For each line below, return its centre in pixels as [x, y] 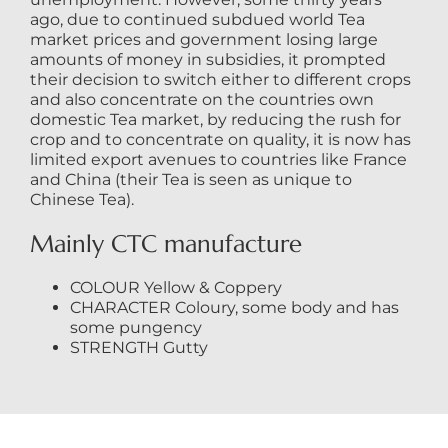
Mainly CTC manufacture [165, 243]
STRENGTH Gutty [138, 347]
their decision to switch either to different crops [220, 79]
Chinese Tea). [81, 199]
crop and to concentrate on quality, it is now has [220, 139]
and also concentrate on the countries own [201, 99]
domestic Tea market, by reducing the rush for [215, 119]
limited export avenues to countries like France [218, 159]
